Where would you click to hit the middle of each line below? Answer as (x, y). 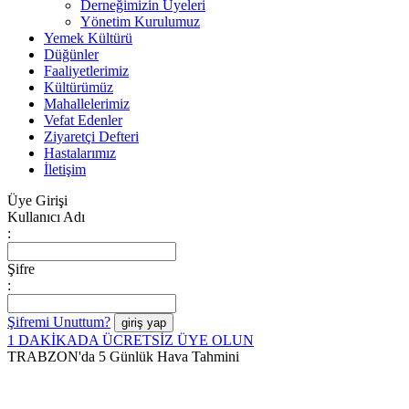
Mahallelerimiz (87, 103)
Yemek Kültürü (88, 37)
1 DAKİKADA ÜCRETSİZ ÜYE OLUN (131, 340)
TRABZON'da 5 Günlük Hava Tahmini (123, 356)
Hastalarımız (80, 152)
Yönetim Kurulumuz (140, 21)
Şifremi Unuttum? (59, 321)
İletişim (65, 169)
